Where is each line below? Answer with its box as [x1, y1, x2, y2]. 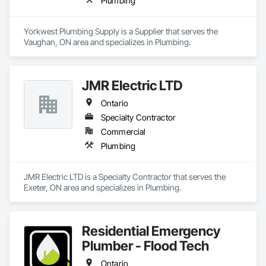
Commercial [101, 126, 146, 137]
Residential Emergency [82, 223, 220, 239]
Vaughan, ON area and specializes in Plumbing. [24, 37, 191, 47]
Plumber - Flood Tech [82, 237, 209, 254]
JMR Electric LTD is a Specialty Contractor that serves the [24, 172, 226, 182]
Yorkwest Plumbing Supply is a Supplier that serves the [24, 26, 218, 36]
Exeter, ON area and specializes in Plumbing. [24, 182, 181, 192]
